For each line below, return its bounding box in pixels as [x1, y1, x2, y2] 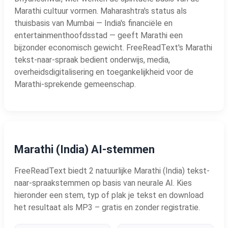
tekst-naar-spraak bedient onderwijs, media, [14, 54, 170, 65]
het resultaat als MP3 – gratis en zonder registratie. [14, 202, 200, 212]
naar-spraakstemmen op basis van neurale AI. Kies [14, 178, 192, 188]
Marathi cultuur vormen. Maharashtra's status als [14, 6, 187, 16]
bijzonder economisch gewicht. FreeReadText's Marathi [14, 42, 212, 52]
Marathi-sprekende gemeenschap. [14, 79, 136, 89]
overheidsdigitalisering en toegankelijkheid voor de [14, 67, 193, 77]
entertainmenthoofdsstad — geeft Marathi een [14, 30, 183, 40]
